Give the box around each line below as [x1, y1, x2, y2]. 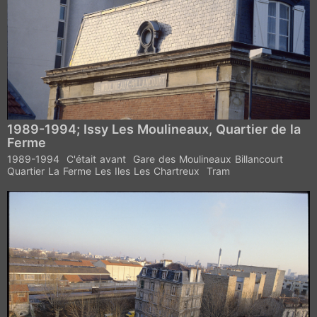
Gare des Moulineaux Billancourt [133, 152, 283, 165]
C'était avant [67, 152, 126, 165]
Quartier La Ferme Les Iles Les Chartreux [7, 164, 200, 177]
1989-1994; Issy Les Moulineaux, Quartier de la [7, 121, 301, 137]
